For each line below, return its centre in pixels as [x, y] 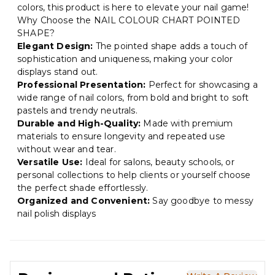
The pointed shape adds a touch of [170, 46]
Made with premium [187, 124]
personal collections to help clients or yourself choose [134, 175]
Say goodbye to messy [202, 201]
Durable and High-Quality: [79, 124]
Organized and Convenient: [84, 201]
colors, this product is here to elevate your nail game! [133, 8]
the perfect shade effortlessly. [83, 188]
